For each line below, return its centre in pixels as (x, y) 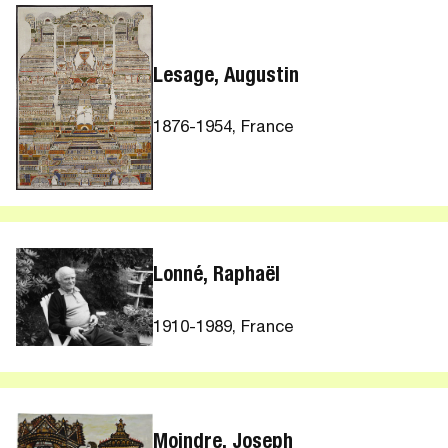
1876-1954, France (224, 129)
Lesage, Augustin (226, 77)
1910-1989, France (224, 328)
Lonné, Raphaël (217, 277)
